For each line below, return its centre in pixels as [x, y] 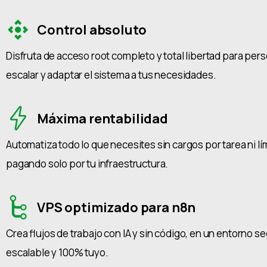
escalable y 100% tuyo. [57, 253]
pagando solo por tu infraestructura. [87, 164]
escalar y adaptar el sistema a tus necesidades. [111, 75]
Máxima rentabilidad [103, 119]
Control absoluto [92, 30]
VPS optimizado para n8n [117, 208]
